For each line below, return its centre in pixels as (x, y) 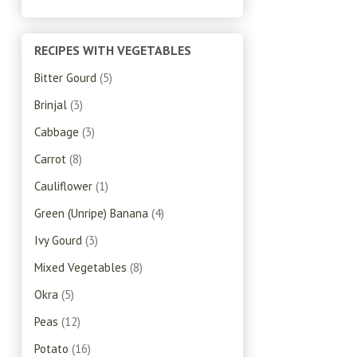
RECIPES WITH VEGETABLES (113, 50)
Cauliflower (63, 186)
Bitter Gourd (65, 78)
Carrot (50, 159)
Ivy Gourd (58, 241)
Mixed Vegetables (80, 268)
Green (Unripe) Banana (91, 214)
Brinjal (51, 105)
